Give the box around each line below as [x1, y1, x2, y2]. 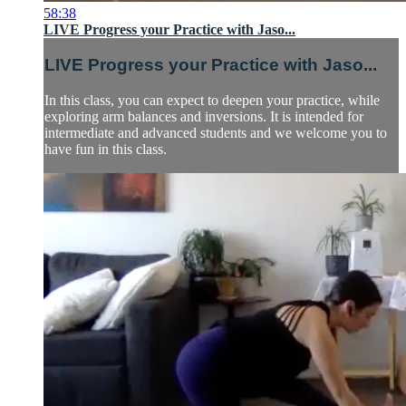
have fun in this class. [44, 141, 167, 158]
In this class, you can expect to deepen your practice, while [44, 92, 380, 109]
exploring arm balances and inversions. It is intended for [44, 109, 363, 125]
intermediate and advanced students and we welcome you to [44, 125, 387, 141]
